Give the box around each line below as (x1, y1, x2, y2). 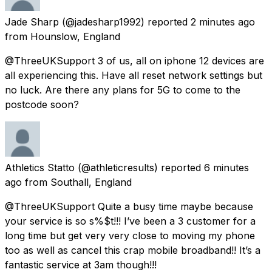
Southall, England (50, 175, 132, 188)
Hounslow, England (30, 30, 120, 42)
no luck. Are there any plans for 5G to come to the (5, 83, 240, 96)
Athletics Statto (5, 161, 75, 174)
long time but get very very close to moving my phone (5, 229, 255, 242)
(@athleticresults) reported (78, 161, 201, 174)
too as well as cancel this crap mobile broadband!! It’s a (5, 243, 260, 256)
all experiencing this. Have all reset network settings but (5, 69, 262, 81)
